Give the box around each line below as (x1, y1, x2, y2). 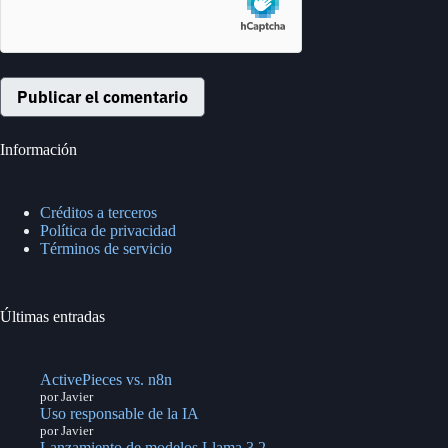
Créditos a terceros (40, 204, 157, 222)
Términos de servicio (40, 240, 172, 258)
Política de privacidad (40, 222, 176, 240)
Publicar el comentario (17, 86, 188, 107)
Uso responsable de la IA (40, 404, 199, 422)
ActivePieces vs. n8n (40, 370, 172, 388)
